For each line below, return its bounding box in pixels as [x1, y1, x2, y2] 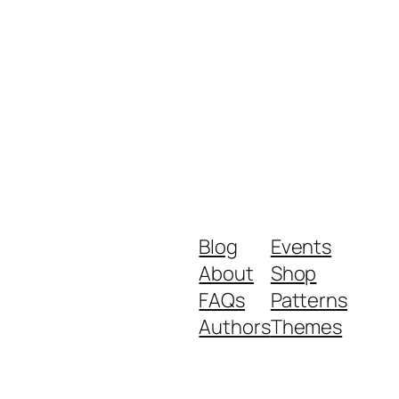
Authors [199, 313, 271, 341]
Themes [270, 313, 343, 341]
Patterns [270, 287, 347, 314]
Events [270, 233, 332, 261]
